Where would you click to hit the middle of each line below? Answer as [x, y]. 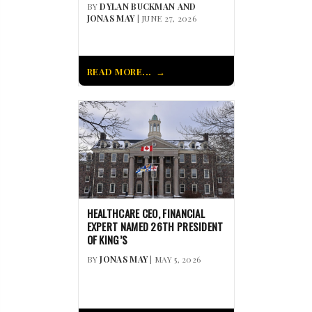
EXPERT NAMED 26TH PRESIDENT [155, 226]
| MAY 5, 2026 [174, 259]
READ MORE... [119, 71]
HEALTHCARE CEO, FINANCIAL [146, 213]
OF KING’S [107, 239]
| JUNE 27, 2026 [166, 18]
